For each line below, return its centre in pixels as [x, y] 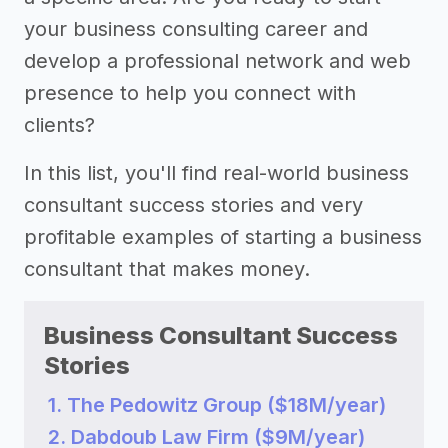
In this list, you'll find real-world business [216, 173]
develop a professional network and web [217, 61]
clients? [59, 125]
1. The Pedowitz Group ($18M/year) [217, 405]
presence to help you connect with [190, 93]
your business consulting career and [196, 29]
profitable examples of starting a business [223, 237]
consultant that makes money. [167, 269]
